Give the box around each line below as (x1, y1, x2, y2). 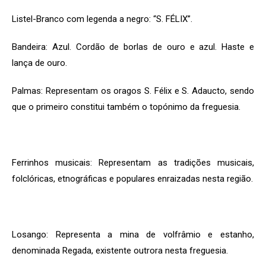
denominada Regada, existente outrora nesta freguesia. (12, 245, 228, 256)
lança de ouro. (12, 58, 67, 68)
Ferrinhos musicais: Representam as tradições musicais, (12, 157, 254, 168)
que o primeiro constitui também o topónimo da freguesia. (12, 102, 240, 112)
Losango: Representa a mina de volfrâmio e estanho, (12, 229, 254, 240)
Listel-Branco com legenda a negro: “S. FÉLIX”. (12, 14, 192, 24)
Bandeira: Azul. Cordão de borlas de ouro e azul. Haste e (12, 42, 254, 52)
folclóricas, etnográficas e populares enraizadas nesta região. (12, 173, 253, 184)
